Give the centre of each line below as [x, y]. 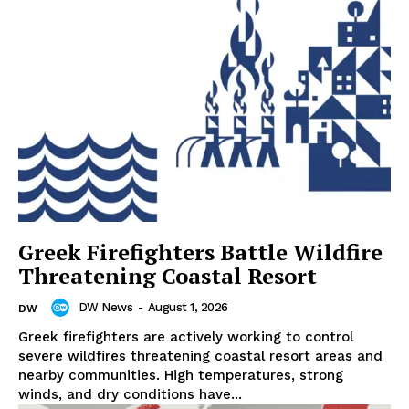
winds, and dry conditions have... [130, 394]
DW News [105, 308]
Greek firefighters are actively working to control [186, 336]
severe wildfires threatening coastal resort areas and [200, 356]
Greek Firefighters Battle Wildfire [200, 252]
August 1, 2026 [188, 308]
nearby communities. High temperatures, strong [181, 375]
